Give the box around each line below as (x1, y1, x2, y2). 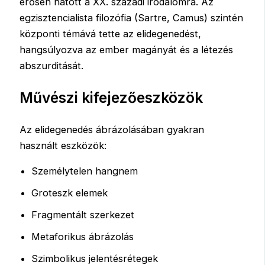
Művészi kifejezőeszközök (20, 89, 203, 107)
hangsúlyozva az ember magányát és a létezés (20, 43, 234, 56)
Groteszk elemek (31, 187, 108, 199)
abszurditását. (20, 59, 84, 72)
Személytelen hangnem (31, 165, 138, 177)
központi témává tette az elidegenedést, (20, 27, 202, 40)
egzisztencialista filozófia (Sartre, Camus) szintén (20, 11, 244, 24)
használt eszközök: (20, 139, 107, 151)
